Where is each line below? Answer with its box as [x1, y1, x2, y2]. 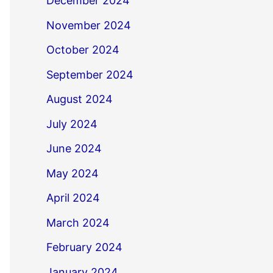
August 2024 [46, 93, 113, 106]
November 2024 [46, 18, 131, 32]
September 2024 [46, 68, 133, 81]
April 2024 [46, 191, 100, 205]
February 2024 [46, 241, 122, 254]
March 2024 [46, 216, 110, 229]
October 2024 [46, 43, 119, 57]
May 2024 [46, 166, 99, 180]
